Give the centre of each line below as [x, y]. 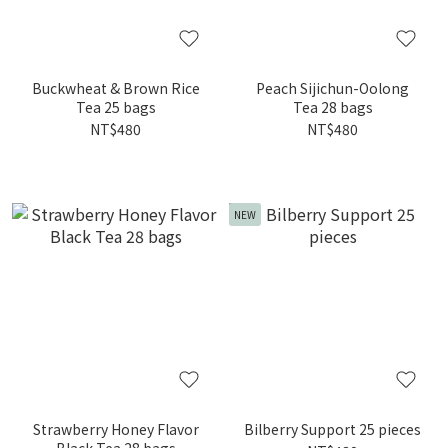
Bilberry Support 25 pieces [332, 429]
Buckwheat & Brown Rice [115, 88]
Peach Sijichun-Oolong [332, 88]
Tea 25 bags [115, 107]
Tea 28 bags [332, 107]
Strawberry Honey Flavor [115, 429]
